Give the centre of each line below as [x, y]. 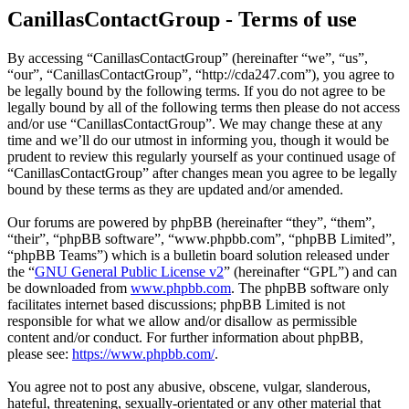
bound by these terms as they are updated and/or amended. [175, 190]
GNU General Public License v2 [129, 272]
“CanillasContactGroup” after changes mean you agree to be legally [202, 173]
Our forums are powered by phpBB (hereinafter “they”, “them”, [191, 223]
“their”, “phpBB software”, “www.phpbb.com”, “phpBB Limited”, [201, 239]
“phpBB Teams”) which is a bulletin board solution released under [198, 256]
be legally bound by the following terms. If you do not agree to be [196, 91]
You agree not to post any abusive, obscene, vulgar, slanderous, [189, 387]
